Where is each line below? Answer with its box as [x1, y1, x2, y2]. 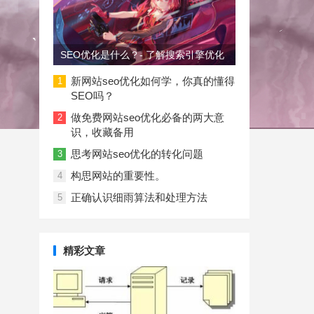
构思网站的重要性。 [71, 170, 165, 182]
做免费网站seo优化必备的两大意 [71, 111, 224, 123]
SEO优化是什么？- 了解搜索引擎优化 [60, 49, 224, 60]
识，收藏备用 [71, 126, 134, 138]
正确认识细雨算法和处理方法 [71, 191, 207, 203]
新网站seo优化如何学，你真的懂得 [71, 75, 235, 87]
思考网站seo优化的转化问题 [71, 148, 203, 160]
